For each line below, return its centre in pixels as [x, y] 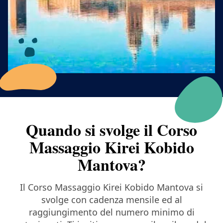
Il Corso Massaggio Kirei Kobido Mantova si [111, 187]
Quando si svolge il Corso [111, 129]
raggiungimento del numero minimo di [111, 212]
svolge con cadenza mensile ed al [111, 199]
